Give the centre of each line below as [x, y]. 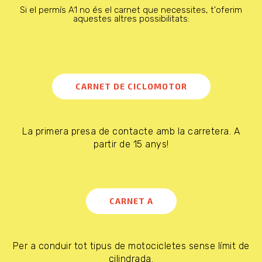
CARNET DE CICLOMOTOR [131, 86]
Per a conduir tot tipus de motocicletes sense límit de [131, 246]
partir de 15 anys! [131, 144]
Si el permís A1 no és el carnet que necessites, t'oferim [131, 10]
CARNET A [131, 201]
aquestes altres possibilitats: [131, 18]
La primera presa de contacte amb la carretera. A [131, 131]
